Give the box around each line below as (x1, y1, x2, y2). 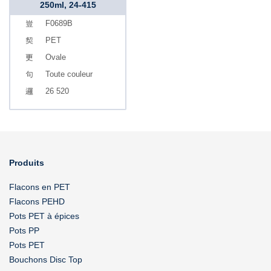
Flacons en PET (9, 182, 70, 192)
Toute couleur (45, 70, 93, 79)
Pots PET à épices (9, 211, 79, 221)
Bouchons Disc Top (9, 255, 82, 264)
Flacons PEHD (9, 197, 65, 206)
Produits (9, 158, 44, 168)
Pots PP (9, 226, 39, 235)
